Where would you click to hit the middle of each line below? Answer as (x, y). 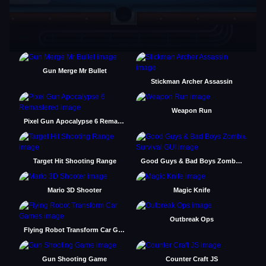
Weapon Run (191, 110)
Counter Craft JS (191, 259)
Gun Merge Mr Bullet (75, 71)
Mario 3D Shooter (75, 190)
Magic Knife (191, 190)
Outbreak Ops (191, 219)
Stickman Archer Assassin (191, 81)
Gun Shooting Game (75, 259)
